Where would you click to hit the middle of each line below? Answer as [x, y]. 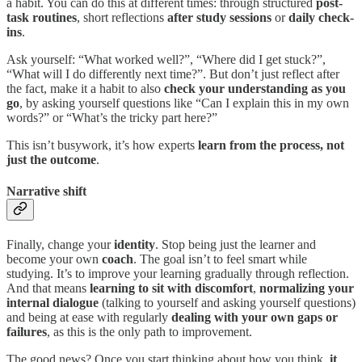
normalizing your [307, 288]
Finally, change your [60, 245]
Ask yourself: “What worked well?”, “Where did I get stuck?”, [166, 59]
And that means [48, 288]
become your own [54, 259]
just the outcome [51, 159]
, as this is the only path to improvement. [149, 332]
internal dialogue [53, 303]
